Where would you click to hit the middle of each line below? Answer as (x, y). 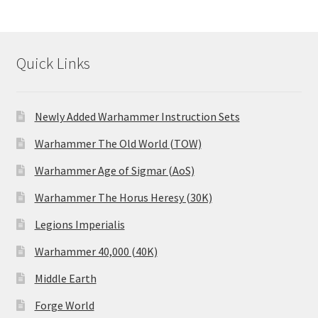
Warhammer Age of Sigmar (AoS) (114, 170)
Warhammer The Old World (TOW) (118, 143)
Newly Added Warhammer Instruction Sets (137, 116)
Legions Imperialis (79, 224)
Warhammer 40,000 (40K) (96, 251)
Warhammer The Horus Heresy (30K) (123, 197)
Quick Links (53, 63)
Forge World (64, 305)
